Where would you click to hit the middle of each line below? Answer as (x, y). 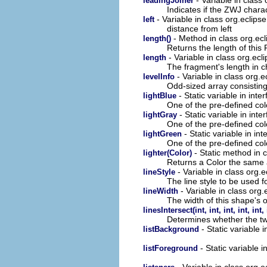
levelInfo (159, 76)
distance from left (199, 28)
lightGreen (162, 133)
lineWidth (161, 191)
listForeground (170, 248)
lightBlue (160, 95)
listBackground (171, 229)
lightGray (160, 114)
